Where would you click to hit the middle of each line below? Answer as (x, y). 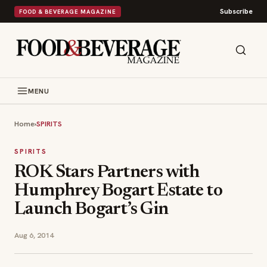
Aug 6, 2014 (34, 235)
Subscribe (236, 11)
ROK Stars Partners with (107, 173)
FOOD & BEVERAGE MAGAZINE (68, 11)
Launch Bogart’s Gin (91, 210)
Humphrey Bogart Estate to (118, 191)
